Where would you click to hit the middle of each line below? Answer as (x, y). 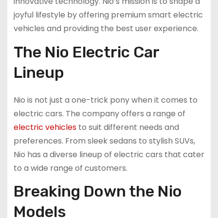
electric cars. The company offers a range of (99, 113)
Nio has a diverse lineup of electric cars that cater (109, 154)
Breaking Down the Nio (98, 191)
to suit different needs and (127, 127)
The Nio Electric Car (86, 52)
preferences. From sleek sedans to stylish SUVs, (104, 141)
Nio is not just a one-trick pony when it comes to (105, 100)
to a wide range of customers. (70, 168)
